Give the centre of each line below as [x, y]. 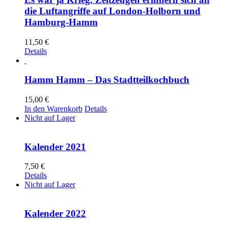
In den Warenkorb [53, 109]
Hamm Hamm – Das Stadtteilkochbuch [107, 80]
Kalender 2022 [55, 214]
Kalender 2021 [55, 147]
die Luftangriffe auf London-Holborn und [112, 11]
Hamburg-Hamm [61, 22]
